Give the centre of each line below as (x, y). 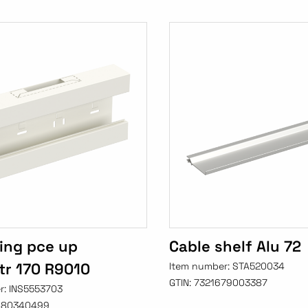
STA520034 (258, 266)
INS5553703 (36, 289)
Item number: (200, 266)
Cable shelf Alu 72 (235, 246)
